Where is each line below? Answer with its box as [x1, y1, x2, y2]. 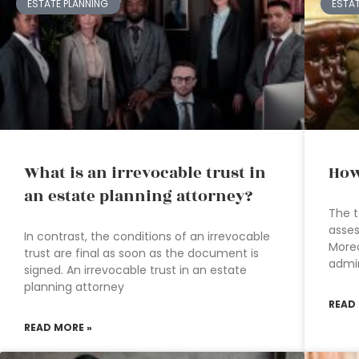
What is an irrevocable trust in [24, 160, 266, 185]
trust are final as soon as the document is [24, 244, 259, 261]
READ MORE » [24, 320, 92, 334]
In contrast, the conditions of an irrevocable [24, 228, 270, 244]
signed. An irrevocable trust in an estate [24, 261, 247, 278]
